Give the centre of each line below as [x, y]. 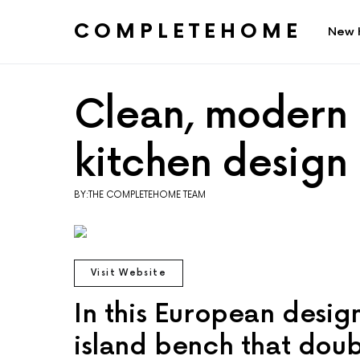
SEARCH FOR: [103, 46]
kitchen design [211, 165]
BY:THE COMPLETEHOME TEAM [140, 195]
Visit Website [129, 273]
